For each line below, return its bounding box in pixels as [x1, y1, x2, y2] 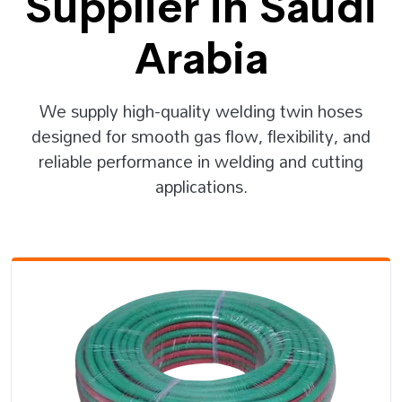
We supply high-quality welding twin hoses [39, 94, 363, 128]
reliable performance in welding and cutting [39, 144, 363, 179]
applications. [154, 170, 248, 204]
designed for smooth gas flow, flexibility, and [31, 119, 371, 153]
